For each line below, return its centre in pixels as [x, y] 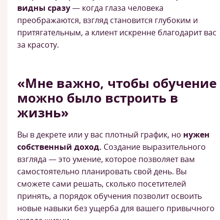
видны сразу [44, 8]
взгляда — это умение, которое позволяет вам [106, 159]
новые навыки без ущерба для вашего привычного [116, 208]
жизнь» [43, 112]
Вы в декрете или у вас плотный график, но [100, 135]
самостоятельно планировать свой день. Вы [102, 171]
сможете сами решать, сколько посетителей [102, 184]
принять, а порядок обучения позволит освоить [110, 196]
